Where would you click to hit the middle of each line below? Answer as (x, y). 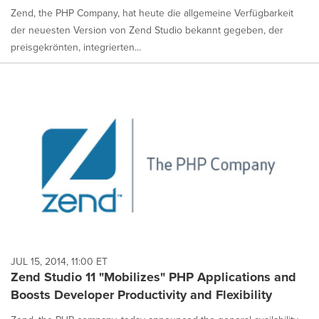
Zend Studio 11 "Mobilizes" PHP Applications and (153, 277)
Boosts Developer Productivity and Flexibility (141, 295)
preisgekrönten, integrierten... (76, 47)
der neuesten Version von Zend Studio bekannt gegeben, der (147, 30)
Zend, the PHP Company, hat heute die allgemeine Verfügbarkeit (152, 12)
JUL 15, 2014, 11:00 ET (59, 262)
